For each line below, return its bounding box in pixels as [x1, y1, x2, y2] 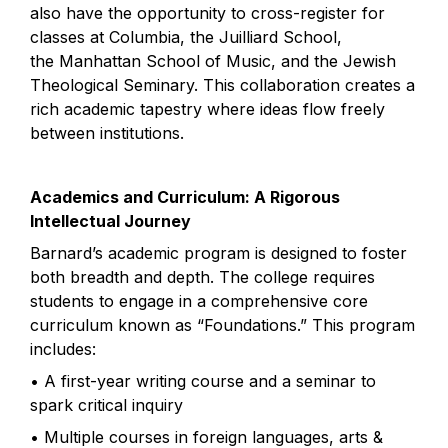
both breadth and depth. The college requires [30, 267, 375, 287]
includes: [30, 339, 96, 359]
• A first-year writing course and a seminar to [30, 371, 376, 391]
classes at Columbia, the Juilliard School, [30, 27, 342, 47]
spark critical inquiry [30, 395, 183, 415]
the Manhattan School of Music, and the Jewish [30, 51, 396, 71]
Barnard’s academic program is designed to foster [30, 243, 407, 263]
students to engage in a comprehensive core [30, 291, 368, 311]
